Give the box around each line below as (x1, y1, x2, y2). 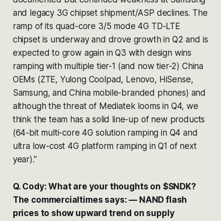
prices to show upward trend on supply (12, 208, 175, 218)
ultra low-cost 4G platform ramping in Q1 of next (12, 141, 197, 151)
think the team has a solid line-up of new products (12, 114, 205, 124)
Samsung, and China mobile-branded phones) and (12, 87, 206, 98)
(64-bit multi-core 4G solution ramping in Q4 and (12, 127, 198, 138)
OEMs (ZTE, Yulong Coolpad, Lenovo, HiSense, (12, 74, 193, 84)
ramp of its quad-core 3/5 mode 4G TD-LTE (12, 21, 180, 31)
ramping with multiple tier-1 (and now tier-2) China (12, 61, 204, 71)
